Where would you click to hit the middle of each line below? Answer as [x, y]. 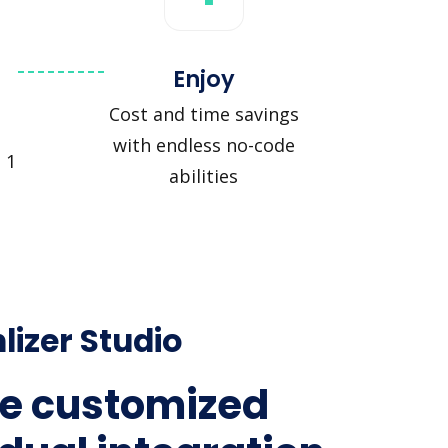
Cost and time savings [203, 114]
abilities [203, 176]
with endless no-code [203, 145]
